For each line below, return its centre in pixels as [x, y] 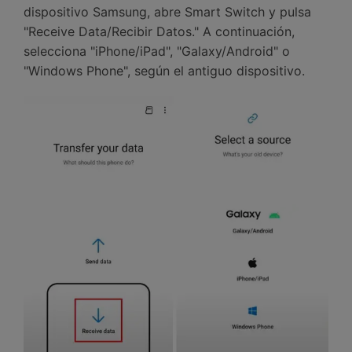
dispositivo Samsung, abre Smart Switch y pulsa [167, 12]
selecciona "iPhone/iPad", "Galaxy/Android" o [157, 51]
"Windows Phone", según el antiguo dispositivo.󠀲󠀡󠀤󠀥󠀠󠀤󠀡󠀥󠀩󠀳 [164, 71]
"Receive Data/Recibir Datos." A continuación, [159, 31]
